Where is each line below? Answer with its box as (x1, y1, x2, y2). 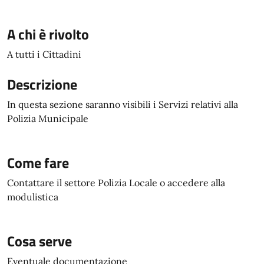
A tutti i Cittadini (7, 48, 81, 60)
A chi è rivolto (7, 24, 89, 45)
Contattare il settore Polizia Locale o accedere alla (7, 177, 225, 189)
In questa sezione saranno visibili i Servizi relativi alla (7, 98, 238, 110)
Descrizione (7, 74, 77, 95)
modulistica (7, 191, 58, 203)
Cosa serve (7, 230, 72, 252)
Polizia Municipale (7, 113, 88, 124)
